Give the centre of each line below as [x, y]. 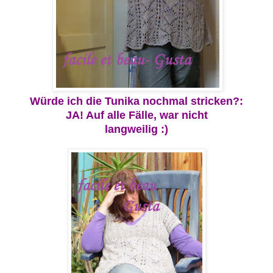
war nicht [183, 115]
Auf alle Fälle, [122, 115]
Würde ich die [67, 101]
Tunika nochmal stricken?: [174, 101]
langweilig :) [136, 129]
